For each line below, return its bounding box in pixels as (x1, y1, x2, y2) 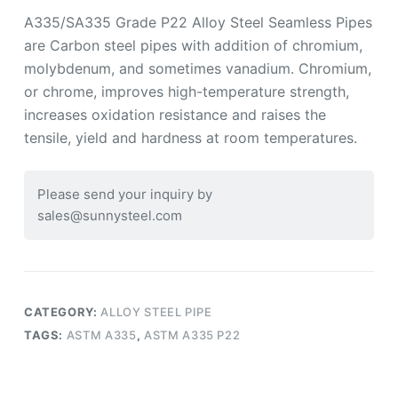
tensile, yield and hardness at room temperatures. (23, 129, 357, 147)
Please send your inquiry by (36, 186, 219, 203)
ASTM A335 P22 (143, 328, 241, 343)
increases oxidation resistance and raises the (23, 106, 326, 124)
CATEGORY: (23, 305, 101, 320)
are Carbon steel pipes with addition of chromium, (23, 36, 362, 55)
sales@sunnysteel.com (36, 207, 182, 225)
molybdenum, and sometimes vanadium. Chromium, (23, 60, 371, 78)
